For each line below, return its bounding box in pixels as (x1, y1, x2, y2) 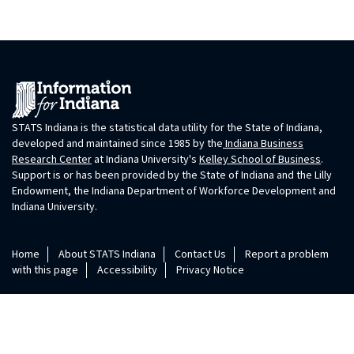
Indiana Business (223, 136, 303, 153)
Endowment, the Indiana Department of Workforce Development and (12, 183, 336, 200)
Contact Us (175, 247, 226, 263)
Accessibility (97, 262, 157, 279)
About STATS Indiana (58, 247, 156, 263)
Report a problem (245, 247, 329, 263)
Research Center (12, 152, 92, 168)
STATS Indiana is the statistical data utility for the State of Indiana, (12, 120, 322, 137)
